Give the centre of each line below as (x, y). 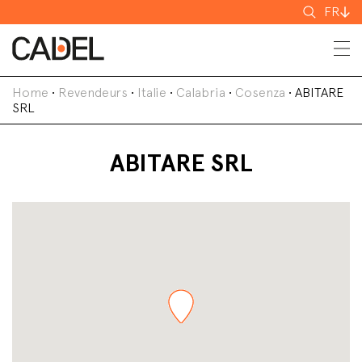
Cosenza (260, 93)
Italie (152, 93)
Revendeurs (93, 93)
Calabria (201, 93)
